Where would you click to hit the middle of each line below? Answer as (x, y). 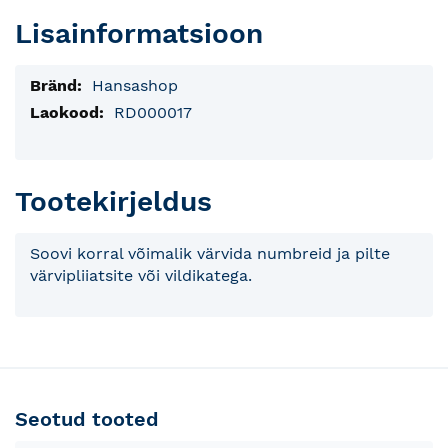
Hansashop (135, 85)
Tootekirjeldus (113, 202)
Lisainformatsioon (139, 33)
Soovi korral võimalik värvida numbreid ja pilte (210, 254)
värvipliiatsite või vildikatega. (141, 276)
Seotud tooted (87, 419)
